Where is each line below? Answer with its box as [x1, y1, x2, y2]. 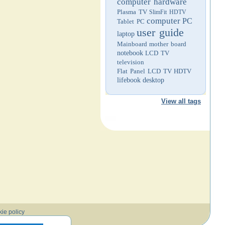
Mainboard [117, 40, 147, 48]
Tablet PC [117, 18, 145, 25]
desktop [143, 76, 164, 84]
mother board [149, 40, 186, 48]
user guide [137, 26, 184, 39]
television [117, 58, 144, 66]
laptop [117, 30, 135, 38]
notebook [117, 49, 143, 57]
